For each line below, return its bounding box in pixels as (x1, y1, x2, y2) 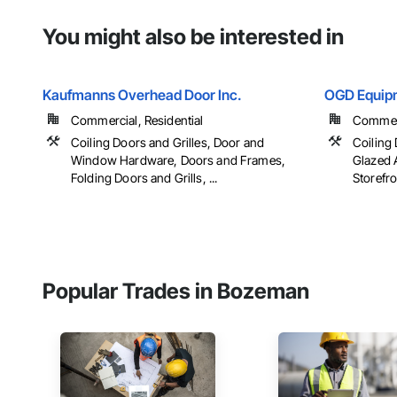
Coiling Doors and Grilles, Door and (71, 135, 265, 151)
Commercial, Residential (71, 113, 204, 128)
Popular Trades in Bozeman (43, 278, 309, 305)
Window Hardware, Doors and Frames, (71, 152, 286, 168)
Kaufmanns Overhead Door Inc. (43, 86, 242, 105)
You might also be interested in (43, 24, 344, 51)
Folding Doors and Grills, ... (71, 170, 218, 186)
